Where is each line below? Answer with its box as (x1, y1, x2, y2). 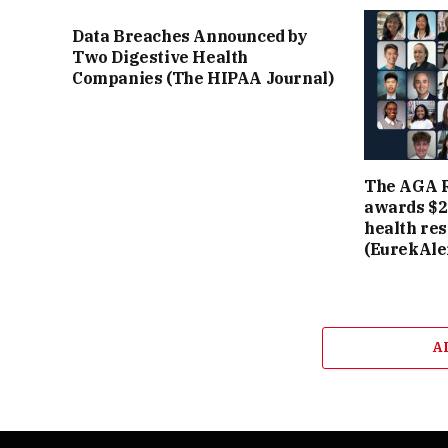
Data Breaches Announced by (72, 26, 308, 47)
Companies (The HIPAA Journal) (72, 68, 334, 89)
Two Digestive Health (72, 47, 249, 68)
